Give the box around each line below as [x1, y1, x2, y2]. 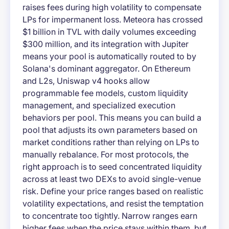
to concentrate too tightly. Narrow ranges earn [22, 211, 197, 221]
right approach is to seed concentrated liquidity [22, 162, 202, 172]
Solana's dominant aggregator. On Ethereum [22, 63, 191, 74]
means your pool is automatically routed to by [22, 51, 196, 62]
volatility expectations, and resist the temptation [22, 198, 203, 209]
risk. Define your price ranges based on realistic [22, 186, 203, 197]
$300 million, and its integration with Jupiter [22, 39, 189, 50]
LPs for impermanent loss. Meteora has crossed [22, 14, 203, 25]
